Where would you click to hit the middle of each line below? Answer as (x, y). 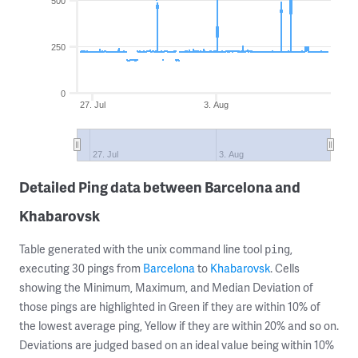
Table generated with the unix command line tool (142, 249)
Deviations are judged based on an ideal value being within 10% (177, 345)
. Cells (285, 268)
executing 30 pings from (81, 268)
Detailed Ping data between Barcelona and (160, 187)
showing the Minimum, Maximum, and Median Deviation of (166, 287)
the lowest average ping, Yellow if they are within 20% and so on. (179, 326)
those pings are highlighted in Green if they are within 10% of (170, 306)
